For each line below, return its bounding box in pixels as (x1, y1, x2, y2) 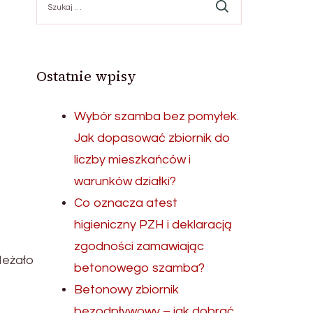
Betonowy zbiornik (74, 283, 180, 296)
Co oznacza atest (74, 196, 178, 210)
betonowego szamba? (74, 261, 205, 275)
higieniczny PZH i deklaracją (74, 218, 233, 231)
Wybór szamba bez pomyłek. (74, 110, 240, 123)
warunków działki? (74, 175, 177, 188)
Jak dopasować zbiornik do (74, 131, 231, 145)
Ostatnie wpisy (36, 66, 137, 86)
